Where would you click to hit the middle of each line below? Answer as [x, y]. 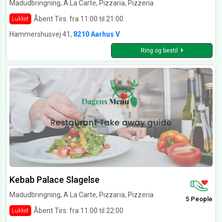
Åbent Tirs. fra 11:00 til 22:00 [79, 210]
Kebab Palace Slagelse [55, 180]
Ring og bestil [159, 51]
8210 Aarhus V [97, 34]
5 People [199, 199]
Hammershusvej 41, [41, 34]
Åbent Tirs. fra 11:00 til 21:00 [79, 19]
